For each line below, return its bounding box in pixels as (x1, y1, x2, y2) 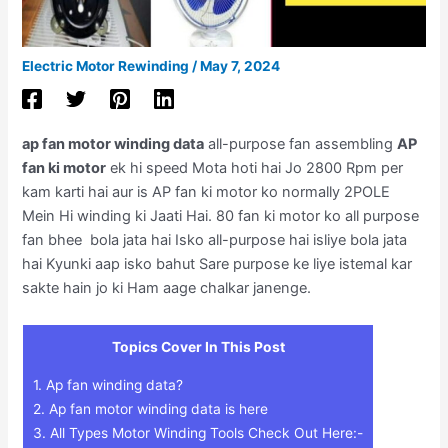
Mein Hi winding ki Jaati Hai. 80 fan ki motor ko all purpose (22, 207, 420, 226)
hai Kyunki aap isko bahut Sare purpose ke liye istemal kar (22, 255, 413, 274)
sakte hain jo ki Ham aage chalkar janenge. (22, 279, 312, 298)
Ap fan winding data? (42, 376, 184, 393)
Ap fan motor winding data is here (45, 400, 269, 417)
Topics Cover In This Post (111, 338, 285, 355)
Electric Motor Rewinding (22, 57, 190, 74)
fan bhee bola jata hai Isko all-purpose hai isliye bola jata (22, 231, 408, 250)
